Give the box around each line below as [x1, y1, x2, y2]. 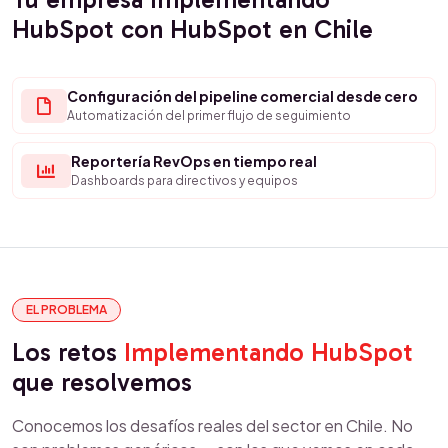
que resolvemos [12, 367, 192, 398]
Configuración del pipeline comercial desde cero [67, 87, 418, 105]
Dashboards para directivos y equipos [71, 173, 298, 188]
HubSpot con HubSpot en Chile [12, 14, 373, 45]
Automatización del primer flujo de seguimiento [67, 108, 351, 123]
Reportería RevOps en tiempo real [71, 152, 317, 170]
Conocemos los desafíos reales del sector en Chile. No [12, 415, 413, 436]
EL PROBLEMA [26, 302, 107, 317]
